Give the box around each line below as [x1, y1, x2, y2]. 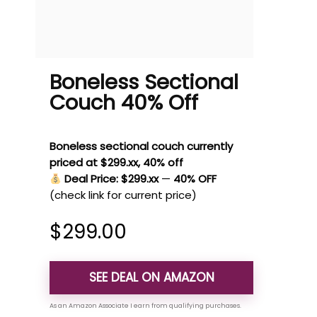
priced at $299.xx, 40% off [50, 155, 183, 170]
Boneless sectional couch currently [50, 139, 233, 154]
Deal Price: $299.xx [64, 171, 159, 186]
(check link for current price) [50, 188, 197, 202]
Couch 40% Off [50, 88, 198, 117]
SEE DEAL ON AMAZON [88, 269, 214, 286]
